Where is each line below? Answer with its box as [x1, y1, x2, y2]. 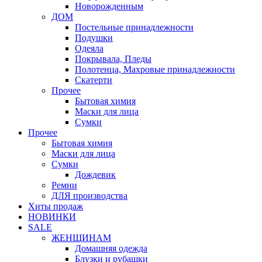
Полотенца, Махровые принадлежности [75, 64, 235, 74]
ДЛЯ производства [51, 191, 127, 201]
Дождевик [75, 170, 116, 180]
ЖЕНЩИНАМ [51, 233, 111, 243]
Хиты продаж [28, 201, 83, 211]
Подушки [75, 33, 113, 43]
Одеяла [75, 43, 104, 53]
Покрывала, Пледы [75, 54, 151, 64]
